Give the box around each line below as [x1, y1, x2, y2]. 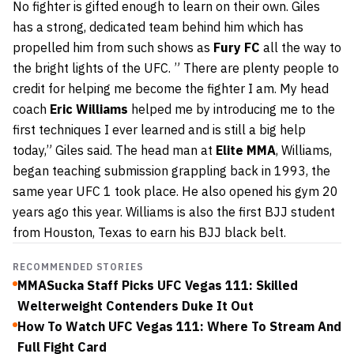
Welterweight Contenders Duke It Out [17, 298, 254, 314]
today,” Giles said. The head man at [13, 142, 216, 159]
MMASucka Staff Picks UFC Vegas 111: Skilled [17, 277, 298, 294]
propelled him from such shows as [13, 40, 213, 56]
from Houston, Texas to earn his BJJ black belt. [13, 224, 286, 241]
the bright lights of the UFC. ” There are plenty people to [13, 60, 339, 77]
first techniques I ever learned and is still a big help [13, 122, 306, 138]
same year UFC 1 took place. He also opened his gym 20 [13, 183, 338, 200]
